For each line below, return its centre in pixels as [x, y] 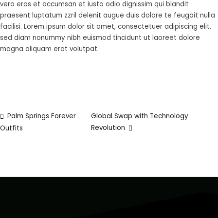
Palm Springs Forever [42, 116]
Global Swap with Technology [140, 116]
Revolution [108, 127]
